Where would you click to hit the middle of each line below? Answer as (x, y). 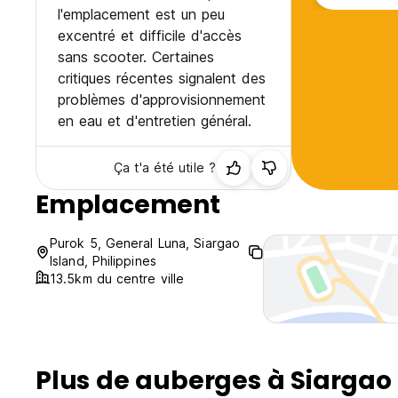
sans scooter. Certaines (136, 57)
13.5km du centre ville (117, 279)
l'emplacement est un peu (141, 15)
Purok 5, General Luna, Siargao (145, 243)
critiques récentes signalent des (162, 79)
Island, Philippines (103, 261)
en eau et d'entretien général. (155, 121)
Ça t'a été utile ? (165, 168)
